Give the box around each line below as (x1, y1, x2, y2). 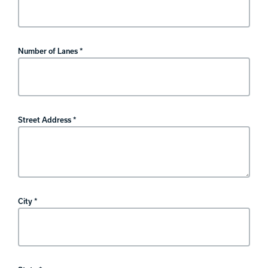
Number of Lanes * (18, 45, 83, 56)
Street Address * (18, 114, 77, 124)
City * (18, 196, 38, 206)
